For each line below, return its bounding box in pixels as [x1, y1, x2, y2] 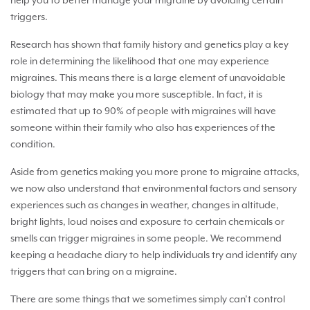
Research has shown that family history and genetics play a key [10, 39, 289, 51]
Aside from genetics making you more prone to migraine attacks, [10, 166, 300, 178]
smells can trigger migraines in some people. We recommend [10, 232, 282, 244]
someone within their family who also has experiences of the [10, 122, 275, 134]
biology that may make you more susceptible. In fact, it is [10, 89, 262, 100]
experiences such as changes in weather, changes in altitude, [10, 199, 279, 211]
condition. [10, 138, 55, 150]
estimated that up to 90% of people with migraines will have [10, 105, 276, 117]
